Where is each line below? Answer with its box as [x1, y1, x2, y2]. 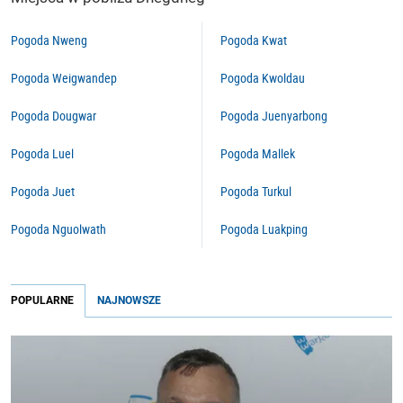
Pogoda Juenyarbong [220, 107, 327, 124]
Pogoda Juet [11, 183, 75, 200]
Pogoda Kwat [220, 31, 287, 49]
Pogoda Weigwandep [11, 69, 117, 86]
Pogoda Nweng [11, 31, 87, 49]
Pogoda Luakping [220, 220, 308, 237]
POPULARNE [11, 294, 74, 307]
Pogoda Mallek [220, 145, 295, 162]
